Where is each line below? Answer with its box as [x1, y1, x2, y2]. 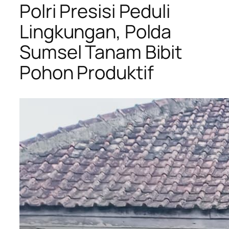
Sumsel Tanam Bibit [19, 39, 182, 65]
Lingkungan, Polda [19, 19, 172, 44]
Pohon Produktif [19, 60, 154, 85]
